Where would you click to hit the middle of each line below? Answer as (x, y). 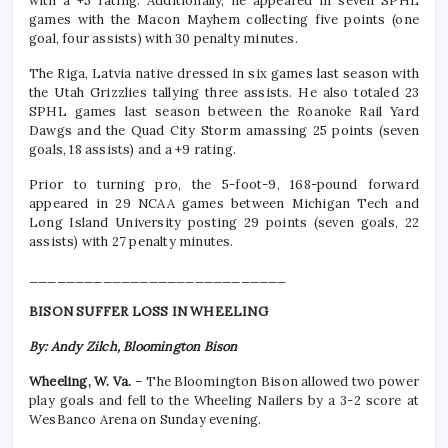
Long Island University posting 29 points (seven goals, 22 (224, 223)
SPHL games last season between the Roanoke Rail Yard (224, 112)
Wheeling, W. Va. (80, 382)
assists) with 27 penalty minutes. (131, 242)
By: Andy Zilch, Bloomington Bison (133, 347)
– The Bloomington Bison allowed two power (275, 382)
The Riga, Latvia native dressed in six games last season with (224, 74)
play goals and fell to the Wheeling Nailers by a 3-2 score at (224, 401)
